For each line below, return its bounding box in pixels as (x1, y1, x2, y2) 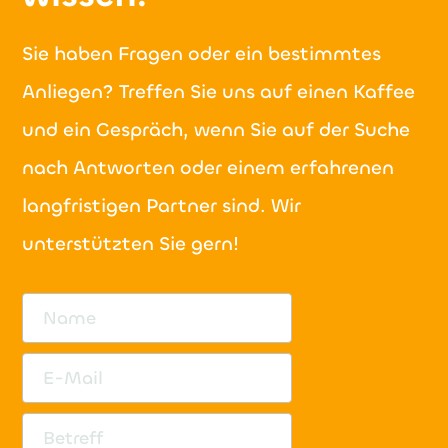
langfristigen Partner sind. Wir (22, 192, 302, 218)
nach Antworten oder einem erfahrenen (22, 154, 395, 180)
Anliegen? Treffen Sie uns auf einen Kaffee (22, 78, 416, 104)
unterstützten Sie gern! (22, 230, 240, 256)
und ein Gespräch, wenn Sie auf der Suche (22, 116, 411, 142)
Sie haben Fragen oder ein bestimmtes (22, 40, 382, 66)
